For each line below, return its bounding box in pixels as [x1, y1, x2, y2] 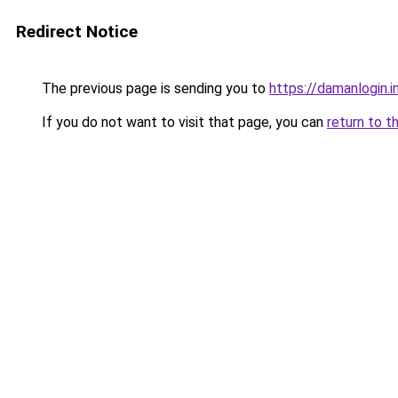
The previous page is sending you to [38, 80, 269, 97]
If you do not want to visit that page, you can [38, 114, 327, 131]
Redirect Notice [16, 21, 138, 42]
